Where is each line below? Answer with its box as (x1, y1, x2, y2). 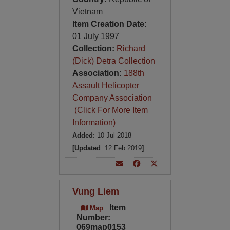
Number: (76, 213, 110, 222)
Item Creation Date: (72, 20, 147, 28)
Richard (116, 44, 145, 53)
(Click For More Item (72, 106, 148, 114)
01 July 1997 (72, 32, 119, 41)
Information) (72, 118, 116, 127)
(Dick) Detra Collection (72, 56, 155, 65)
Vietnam (72, 7, 103, 16)
